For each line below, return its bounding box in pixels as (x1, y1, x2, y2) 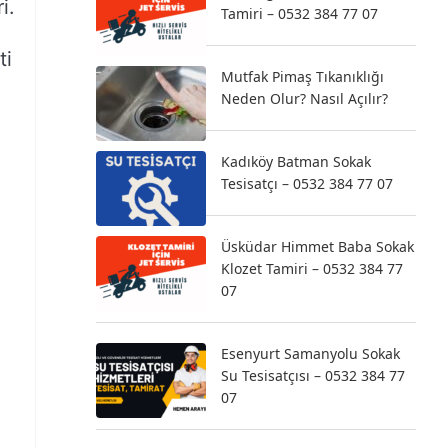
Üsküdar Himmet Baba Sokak (221, 237, 414, 256)
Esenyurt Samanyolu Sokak (221, 344, 400, 363)
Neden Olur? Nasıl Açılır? (221, 89, 388, 108)
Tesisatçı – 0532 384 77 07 (221, 174, 393, 193)
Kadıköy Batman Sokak (221, 152, 371, 171)
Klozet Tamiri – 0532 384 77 (221, 259, 403, 278)
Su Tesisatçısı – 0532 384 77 (221, 366, 405, 385)
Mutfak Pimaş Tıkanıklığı (221, 67, 384, 86)
